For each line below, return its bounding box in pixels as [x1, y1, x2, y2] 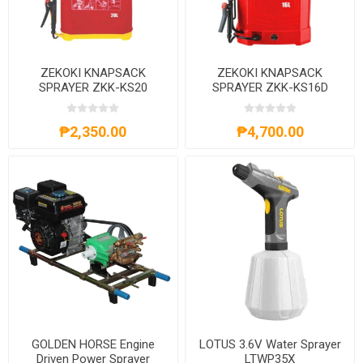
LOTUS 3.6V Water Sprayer [199, 337, 341, 352]
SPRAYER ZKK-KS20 [38, 79, 147, 95]
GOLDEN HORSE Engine [31, 337, 155, 352]
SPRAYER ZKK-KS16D [211, 79, 328, 95]
